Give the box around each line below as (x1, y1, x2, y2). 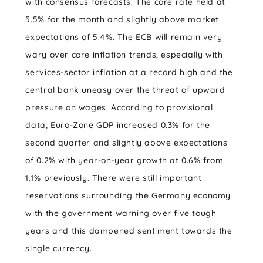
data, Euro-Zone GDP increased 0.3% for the (25, 120, 210, 131)
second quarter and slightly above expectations (25, 137, 228, 149)
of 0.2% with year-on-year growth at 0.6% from (25, 155, 224, 166)
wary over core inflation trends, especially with (25, 49, 223, 60)
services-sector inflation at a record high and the (25, 67, 233, 78)
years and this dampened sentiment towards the (25, 225, 232, 237)
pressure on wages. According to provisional (25, 102, 213, 113)
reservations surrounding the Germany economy (25, 190, 231, 201)
